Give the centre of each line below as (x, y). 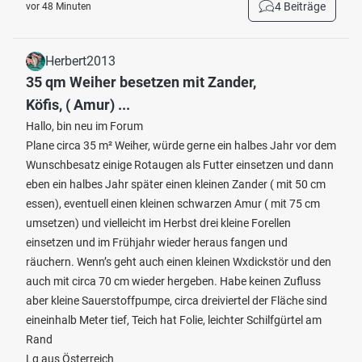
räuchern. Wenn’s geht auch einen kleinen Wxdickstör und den (179, 262)
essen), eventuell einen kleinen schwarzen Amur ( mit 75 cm (173, 204)
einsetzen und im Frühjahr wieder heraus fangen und (157, 242)
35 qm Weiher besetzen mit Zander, (141, 82)
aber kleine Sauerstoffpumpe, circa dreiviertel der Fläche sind (177, 301)
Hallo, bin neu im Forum (84, 126)
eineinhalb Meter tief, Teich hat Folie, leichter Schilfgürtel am (174, 320)
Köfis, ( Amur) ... (78, 105)
